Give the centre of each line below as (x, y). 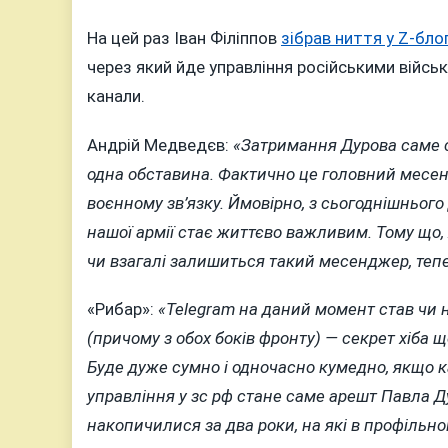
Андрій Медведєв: (160, 144)
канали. (116, 96)
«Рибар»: (122, 309)
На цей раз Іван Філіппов (184, 38)
